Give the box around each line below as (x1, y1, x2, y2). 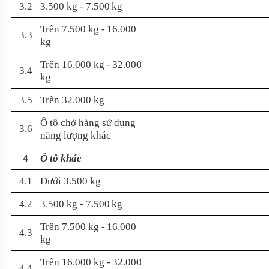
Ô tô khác (40, 152, 82, 164)
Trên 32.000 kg (40, 94, 104, 106)
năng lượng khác (40, 129, 111, 141)
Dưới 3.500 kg (40, 175, 101, 187)
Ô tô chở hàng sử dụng (40, 116, 136, 128)
